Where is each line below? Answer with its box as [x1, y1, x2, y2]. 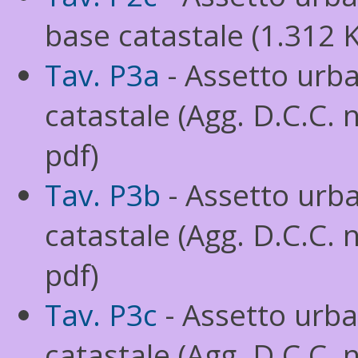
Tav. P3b [45, 175, 161, 215]
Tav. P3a [45, 55, 160, 95]
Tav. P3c [45, 295, 157, 335]
